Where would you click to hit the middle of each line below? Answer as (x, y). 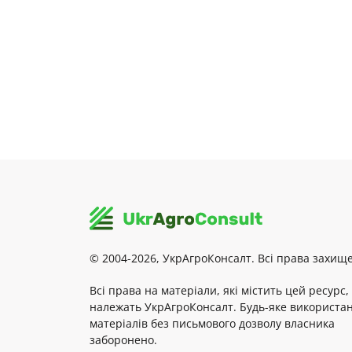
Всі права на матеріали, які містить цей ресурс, (219, 291)
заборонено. (123, 340)
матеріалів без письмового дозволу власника (212, 324)
